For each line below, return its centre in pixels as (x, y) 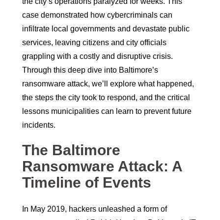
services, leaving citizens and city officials (94, 43)
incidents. (39, 125)
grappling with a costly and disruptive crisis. (97, 56)
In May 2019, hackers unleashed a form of (95, 209)
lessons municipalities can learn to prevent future (107, 111)
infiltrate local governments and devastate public (106, 29)
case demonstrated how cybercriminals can (97, 15)
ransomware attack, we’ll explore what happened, (108, 84)
